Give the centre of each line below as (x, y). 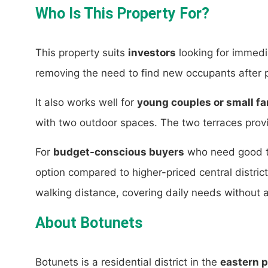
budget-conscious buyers (119, 152)
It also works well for (86, 103)
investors (152, 53)
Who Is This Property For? (122, 14)
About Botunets (89, 223)
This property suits (82, 53)
